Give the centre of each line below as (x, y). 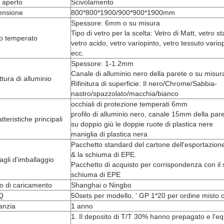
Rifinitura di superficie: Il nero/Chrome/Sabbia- (144, 83)
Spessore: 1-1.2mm (102, 63)
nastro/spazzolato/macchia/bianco (125, 93)
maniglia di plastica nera (109, 134)
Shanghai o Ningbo (101, 185)
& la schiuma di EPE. (104, 154)
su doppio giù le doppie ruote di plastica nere (142, 124)
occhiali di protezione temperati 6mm (129, 104)
